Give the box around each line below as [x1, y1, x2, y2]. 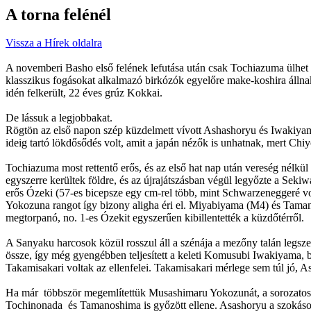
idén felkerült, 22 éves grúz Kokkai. [6, 87, 162, 99]
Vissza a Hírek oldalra [6, 37, 102, 49]
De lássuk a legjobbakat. [6, 112, 112, 124]
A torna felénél [6, 6, 111, 24]
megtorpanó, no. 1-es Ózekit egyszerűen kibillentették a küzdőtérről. [6, 212, 304, 224]
